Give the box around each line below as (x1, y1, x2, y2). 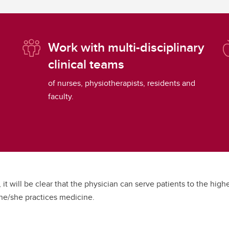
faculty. (48, 90, 74, 103)
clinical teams (48, 55, 124, 74)
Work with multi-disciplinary (48, 38, 204, 57)
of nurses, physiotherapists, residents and (48, 77, 195, 89)
